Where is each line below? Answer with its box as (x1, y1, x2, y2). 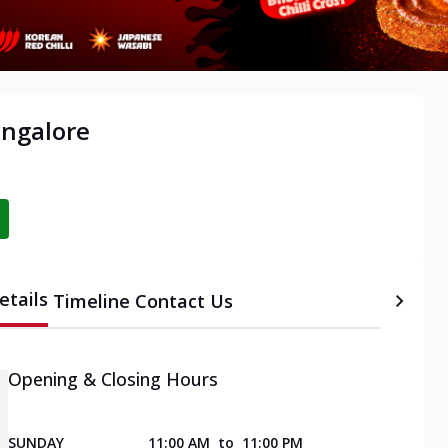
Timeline (52, 289, 130, 314)
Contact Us (134, 289, 233, 314)
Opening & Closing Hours (8, 367, 218, 392)
